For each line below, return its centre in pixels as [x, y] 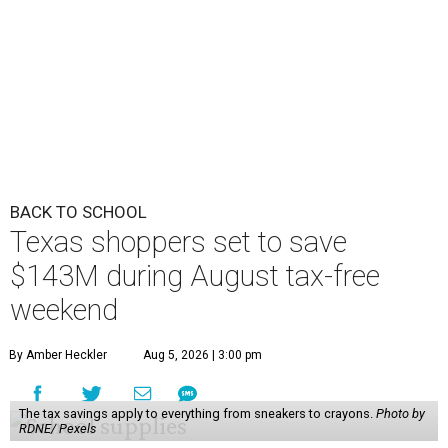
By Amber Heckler [58, 355]
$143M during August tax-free [195, 276]
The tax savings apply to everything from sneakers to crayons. [197, 413]
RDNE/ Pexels [57, 428]
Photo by [400, 413]
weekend [64, 310]
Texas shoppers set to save [178, 242]
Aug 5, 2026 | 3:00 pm [202, 355]
